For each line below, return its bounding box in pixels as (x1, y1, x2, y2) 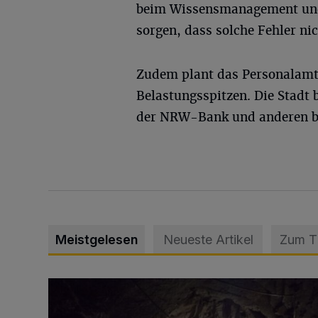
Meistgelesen (55, 231, 138, 247)
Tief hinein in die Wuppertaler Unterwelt (48, 278, 248, 293)
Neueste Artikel (163, 231, 253, 247)
